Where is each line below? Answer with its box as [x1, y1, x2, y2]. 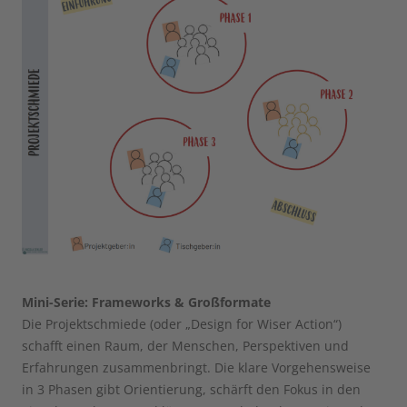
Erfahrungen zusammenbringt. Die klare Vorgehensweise [22, 359, 371, 377]
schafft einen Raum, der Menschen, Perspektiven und [22, 337, 349, 355]
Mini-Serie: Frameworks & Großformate [22, 293, 271, 312]
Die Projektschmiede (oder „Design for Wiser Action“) [22, 315, 342, 333]
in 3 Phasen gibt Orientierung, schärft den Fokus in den [22, 381, 361, 399]
